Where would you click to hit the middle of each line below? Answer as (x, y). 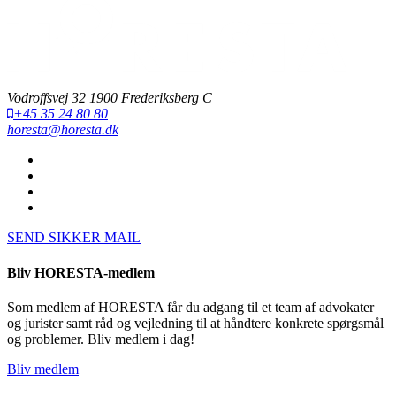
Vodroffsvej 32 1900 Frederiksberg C (110, 98)
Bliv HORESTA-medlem (81, 272)
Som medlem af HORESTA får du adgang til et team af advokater (190, 307)
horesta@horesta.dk (63, 130)
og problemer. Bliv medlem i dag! (101, 339)
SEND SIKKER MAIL (74, 238)
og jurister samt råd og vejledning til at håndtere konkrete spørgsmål (195, 323)
